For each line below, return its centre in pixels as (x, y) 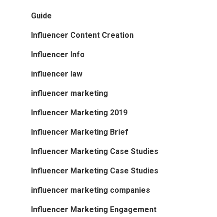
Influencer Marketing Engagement (94, 210)
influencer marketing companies (91, 190)
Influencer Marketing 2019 (79, 113)
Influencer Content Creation (82, 35)
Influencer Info (58, 55)
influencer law (57, 74)
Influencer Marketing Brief (80, 132)
